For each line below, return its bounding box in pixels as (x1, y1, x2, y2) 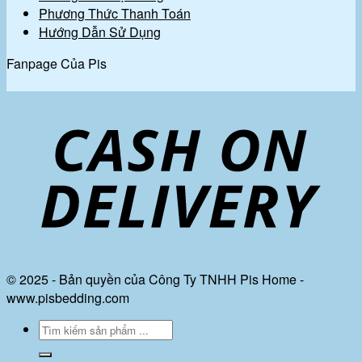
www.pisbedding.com (6, 288, 129, 307)
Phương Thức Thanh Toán (39, 3, 191, 23)
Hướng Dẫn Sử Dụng (39, 22, 161, 41)
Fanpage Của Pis (6, 53, 107, 73)
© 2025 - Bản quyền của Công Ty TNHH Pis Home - (6, 269, 304, 288)
